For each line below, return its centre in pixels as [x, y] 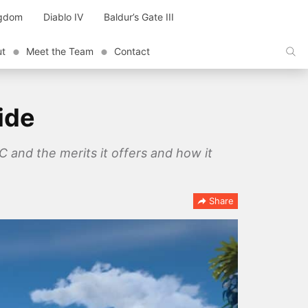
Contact [132, 51]
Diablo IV [63, 17]
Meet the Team [60, 51]
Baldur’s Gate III [139, 17]
